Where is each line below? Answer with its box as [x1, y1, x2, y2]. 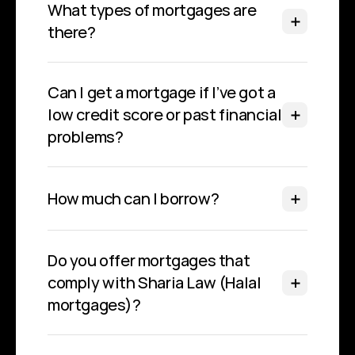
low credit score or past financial [48, 104, 282, 125]
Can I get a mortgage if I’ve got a [48, 82, 276, 103]
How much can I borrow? [48, 188, 219, 209]
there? [48, 21, 96, 43]
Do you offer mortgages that [48, 250, 250, 271]
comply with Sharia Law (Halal [48, 272, 261, 293]
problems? [48, 126, 124, 147]
